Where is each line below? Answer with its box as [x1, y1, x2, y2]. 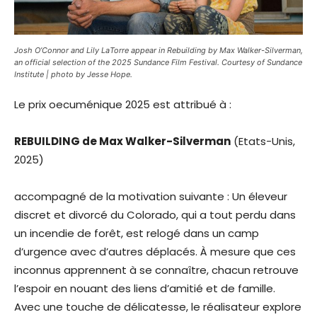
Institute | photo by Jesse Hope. [14, 69, 132, 79]
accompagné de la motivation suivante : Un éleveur [14, 188, 287, 204]
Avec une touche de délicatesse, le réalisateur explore [14, 299, 301, 314]
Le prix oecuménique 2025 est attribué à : [14, 96, 231, 112]
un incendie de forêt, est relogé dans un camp [14, 225, 259, 241]
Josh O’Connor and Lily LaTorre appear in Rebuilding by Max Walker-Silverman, [14, 45, 303, 55]
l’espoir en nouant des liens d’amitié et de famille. [14, 280, 275, 296]
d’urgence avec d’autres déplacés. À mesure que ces [14, 243, 296, 259]
